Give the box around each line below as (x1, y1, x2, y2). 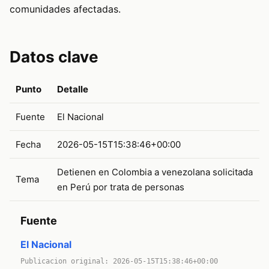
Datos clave (10, 47, 98, 67)
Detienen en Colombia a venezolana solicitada (57, 166, 253, 178)
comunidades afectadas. (10, 3, 121, 16)
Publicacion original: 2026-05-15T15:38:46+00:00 (20, 257, 218, 266)
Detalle (57, 83, 88, 95)
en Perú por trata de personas (57, 181, 184, 193)
